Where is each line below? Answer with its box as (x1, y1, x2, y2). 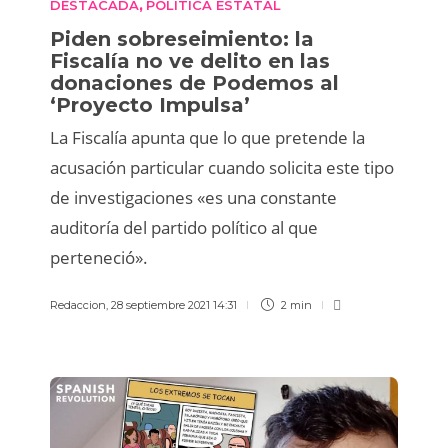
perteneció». (50, 246, 148, 270)
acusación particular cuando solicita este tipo (50, 156, 394, 180)
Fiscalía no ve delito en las (50, 49, 330, 74)
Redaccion (50, 298, 106, 313)
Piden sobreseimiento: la (50, 27, 314, 52)
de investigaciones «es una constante (50, 186, 337, 210)
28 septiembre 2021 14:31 (111, 298, 237, 313)
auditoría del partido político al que (50, 216, 318, 240)
